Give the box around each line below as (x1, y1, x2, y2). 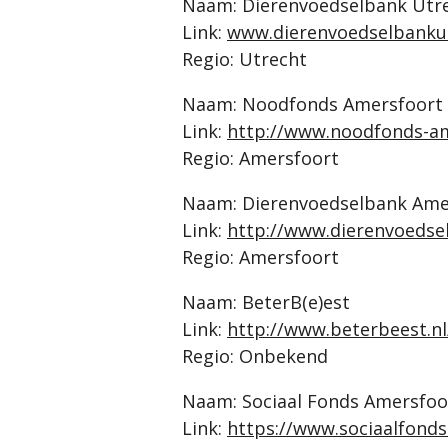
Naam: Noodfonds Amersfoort (182, 92, 443, 116)
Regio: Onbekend (182, 344, 328, 368)
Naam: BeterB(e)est (182, 290, 350, 314)
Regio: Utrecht (182, 47, 307, 71)
